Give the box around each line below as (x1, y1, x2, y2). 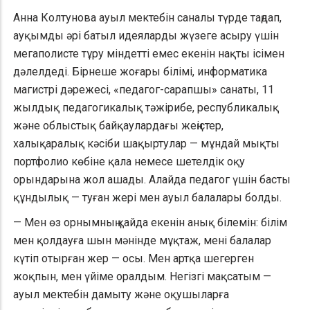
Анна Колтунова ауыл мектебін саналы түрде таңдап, (13, 11, 282, 25)
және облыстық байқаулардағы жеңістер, (13, 119, 224, 133)
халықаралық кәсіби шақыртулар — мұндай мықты (13, 137, 280, 151)
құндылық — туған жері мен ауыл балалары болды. (13, 191, 282, 205)
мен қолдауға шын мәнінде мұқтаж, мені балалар (13, 234, 271, 248)
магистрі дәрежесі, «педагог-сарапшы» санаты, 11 (13, 83, 274, 97)
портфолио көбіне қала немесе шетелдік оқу (13, 155, 245, 169)
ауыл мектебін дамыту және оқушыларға (13, 288, 229, 302)
